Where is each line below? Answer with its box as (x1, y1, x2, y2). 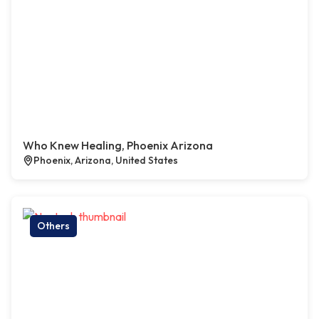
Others (37, 219, 70, 232)
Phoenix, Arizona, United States (33, 154, 178, 167)
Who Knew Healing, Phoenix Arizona (23, 138, 213, 152)
